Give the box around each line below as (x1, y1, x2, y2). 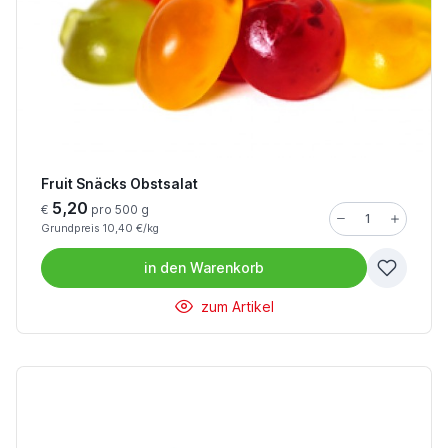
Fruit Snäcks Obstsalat (41, 176, 198, 192)
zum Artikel (196, 298, 274, 315)
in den (144, 259, 186, 276)
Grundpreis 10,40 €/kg (41, 222, 159, 235)
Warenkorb (190, 259, 264, 276)
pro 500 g (88, 202, 149, 217)
